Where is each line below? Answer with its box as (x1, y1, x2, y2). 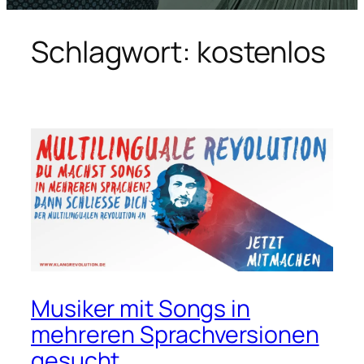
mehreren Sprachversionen (31, 318, 319, 350)
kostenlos (196, 31, 326, 71)
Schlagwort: (31, 31, 197, 71)
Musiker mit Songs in (31, 292, 250, 324)
